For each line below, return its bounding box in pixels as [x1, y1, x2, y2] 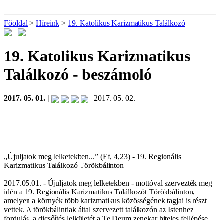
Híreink [36, 19, 59, 27]
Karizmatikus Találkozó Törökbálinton [4, 161, 124, 169]
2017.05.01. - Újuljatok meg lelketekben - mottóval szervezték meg [4, 178, 212, 187]
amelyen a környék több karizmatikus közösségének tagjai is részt [4, 196, 207, 205]
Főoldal [4, 19, 27, 27]
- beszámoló [69, 65, 152, 83]
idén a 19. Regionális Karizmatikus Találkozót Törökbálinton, [4, 187, 195, 196]
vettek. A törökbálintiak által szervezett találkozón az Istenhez [4, 205, 193, 214]
